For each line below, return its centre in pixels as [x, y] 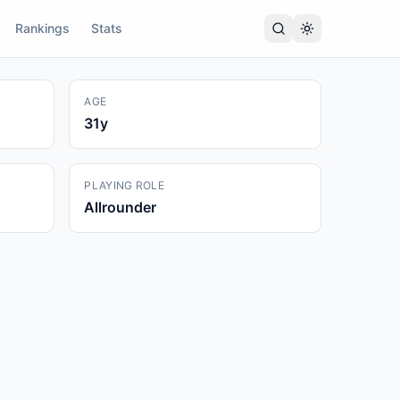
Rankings [42, 28]
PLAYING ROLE [124, 185]
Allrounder [121, 207]
